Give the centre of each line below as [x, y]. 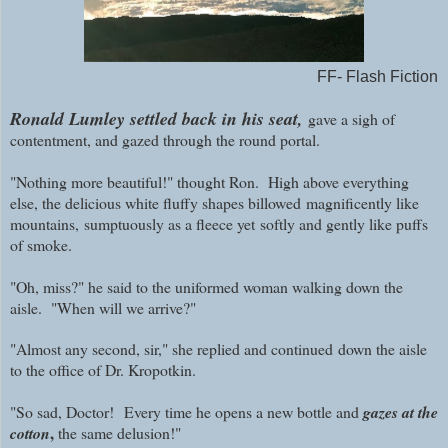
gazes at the [400, 412]
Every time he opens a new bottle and [243, 412]
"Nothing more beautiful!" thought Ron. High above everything [209, 182]
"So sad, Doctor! [67, 412]
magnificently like [362, 203]
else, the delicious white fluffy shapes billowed [155, 203]
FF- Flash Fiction [377, 77]
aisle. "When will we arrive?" [105, 308]
